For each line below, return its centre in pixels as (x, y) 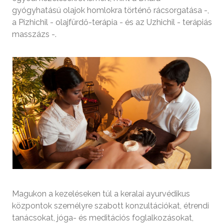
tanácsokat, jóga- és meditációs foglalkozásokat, (103, 218)
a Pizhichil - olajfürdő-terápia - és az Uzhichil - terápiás (112, 22)
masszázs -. (34, 34)
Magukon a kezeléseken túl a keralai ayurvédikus (101, 194)
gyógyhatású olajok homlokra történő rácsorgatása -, (110, 10)
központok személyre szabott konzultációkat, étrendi (110, 206)
